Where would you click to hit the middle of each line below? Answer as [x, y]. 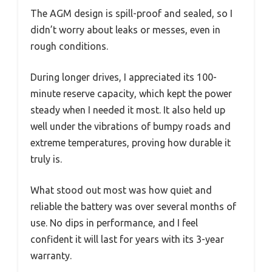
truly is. [46, 159]
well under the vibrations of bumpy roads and [131, 127]
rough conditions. [69, 46]
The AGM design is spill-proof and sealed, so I [131, 14]
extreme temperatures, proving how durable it [131, 143]
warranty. [51, 256]
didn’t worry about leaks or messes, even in [125, 30]
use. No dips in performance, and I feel [114, 223]
